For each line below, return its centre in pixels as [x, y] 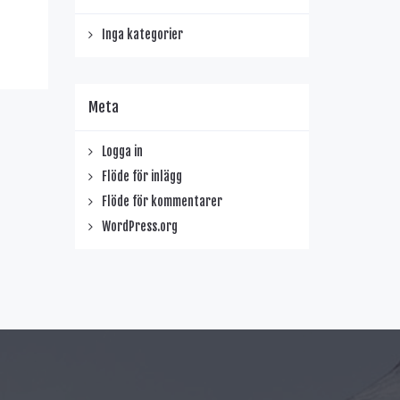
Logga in [122, 151]
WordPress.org [139, 226]
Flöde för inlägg [142, 176]
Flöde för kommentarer [162, 201]
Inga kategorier [142, 34]
